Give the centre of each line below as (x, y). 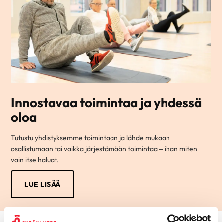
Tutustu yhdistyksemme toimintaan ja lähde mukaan (91, 138)
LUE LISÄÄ (43, 184)
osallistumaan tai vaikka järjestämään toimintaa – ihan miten (104, 148)
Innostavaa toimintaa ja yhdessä (107, 102)
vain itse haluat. (35, 159)
